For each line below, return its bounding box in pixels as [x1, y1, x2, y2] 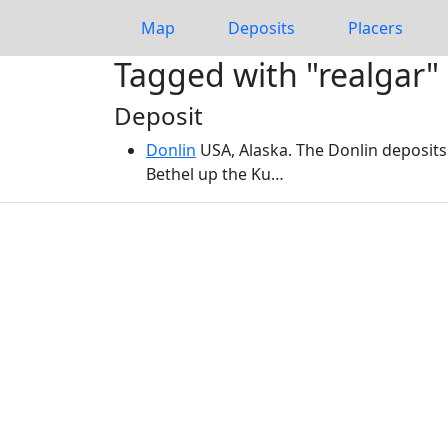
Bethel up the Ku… [146, 163, 284, 185]
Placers [348, 17, 404, 39]
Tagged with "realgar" [114, 53, 439, 96]
